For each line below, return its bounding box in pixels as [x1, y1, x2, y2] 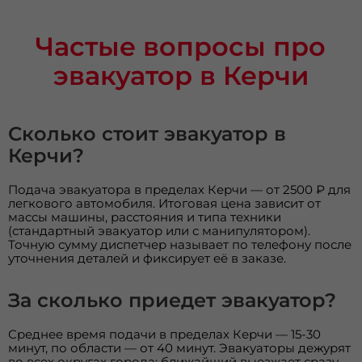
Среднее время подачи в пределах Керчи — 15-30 [8, 326, 322, 342]
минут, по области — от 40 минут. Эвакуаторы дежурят [8, 339, 351, 356]
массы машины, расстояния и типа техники [8, 208, 282, 225]
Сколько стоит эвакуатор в [8, 121, 287, 145]
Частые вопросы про [36, 30, 326, 62]
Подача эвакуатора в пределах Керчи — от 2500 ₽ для [8, 181, 351, 197]
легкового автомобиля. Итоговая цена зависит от [8, 195, 322, 211]
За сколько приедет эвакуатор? [8, 288, 337, 312]
